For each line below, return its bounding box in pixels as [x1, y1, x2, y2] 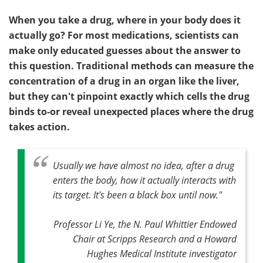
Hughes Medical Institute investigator [87, 247, 237, 259]
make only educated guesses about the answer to [9, 44, 241, 57]
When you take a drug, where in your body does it [9, 14, 241, 26]
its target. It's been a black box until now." [53, 188, 222, 201]
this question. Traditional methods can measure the [9, 59, 254, 72]
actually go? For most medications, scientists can [9, 29, 239, 42]
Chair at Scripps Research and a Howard [73, 232, 237, 245]
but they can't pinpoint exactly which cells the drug [9, 90, 249, 103]
